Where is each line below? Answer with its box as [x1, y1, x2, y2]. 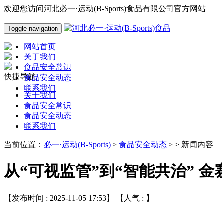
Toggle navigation [8, 25, 58, 32]
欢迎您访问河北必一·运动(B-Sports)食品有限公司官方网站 [4, 4, 206, 13]
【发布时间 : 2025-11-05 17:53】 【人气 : [4, 193, 146, 202]
